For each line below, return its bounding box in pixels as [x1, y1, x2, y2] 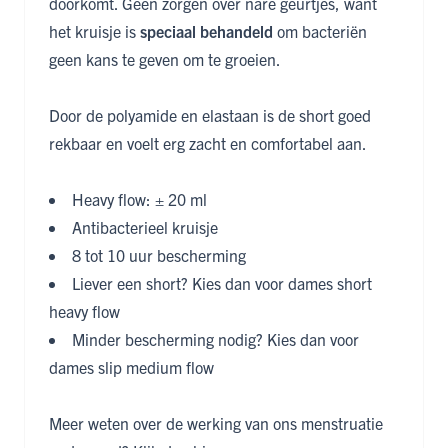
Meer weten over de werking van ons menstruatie [49, 413, 383, 434]
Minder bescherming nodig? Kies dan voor [72, 329, 359, 350]
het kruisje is [49, 21, 140, 42]
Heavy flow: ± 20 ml [72, 189, 207, 210]
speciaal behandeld [140, 21, 273, 42]
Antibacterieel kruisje [72, 217, 218, 238]
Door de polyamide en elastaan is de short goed [49, 105, 371, 126]
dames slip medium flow [49, 357, 214, 378]
